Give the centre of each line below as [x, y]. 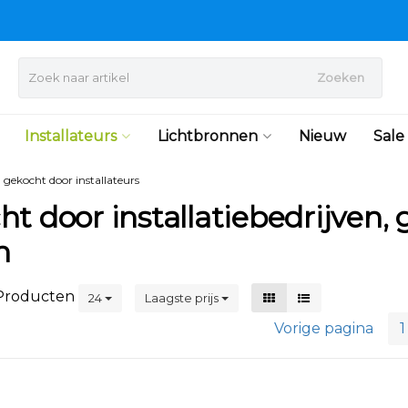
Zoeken [340, 77]
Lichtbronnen [207, 136]
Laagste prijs [183, 297]
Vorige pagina [324, 328]
